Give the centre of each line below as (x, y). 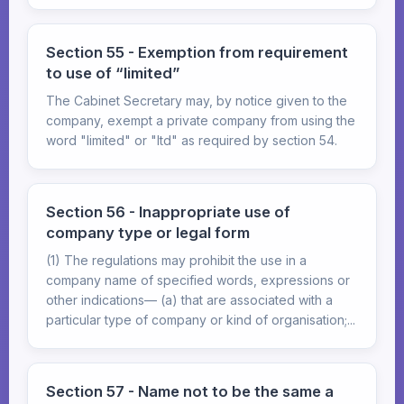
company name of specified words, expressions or (198, 280)
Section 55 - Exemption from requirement (197, 52)
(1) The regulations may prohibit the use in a (176, 260)
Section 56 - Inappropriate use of (168, 212)
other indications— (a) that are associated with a (189, 300)
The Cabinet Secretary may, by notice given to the (197, 101)
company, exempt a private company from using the (201, 120)
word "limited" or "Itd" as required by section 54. (192, 140)
